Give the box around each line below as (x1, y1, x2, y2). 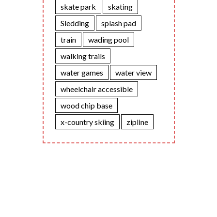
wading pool (88, 35, 129, 45)
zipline (126, 117, 148, 127)
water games (60, 68, 103, 77)
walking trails (60, 51, 105, 61)
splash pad (101, 18, 136, 28)
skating (108, 2, 133, 12)
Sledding (60, 18, 89, 28)
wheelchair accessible (60, 84, 133, 94)
